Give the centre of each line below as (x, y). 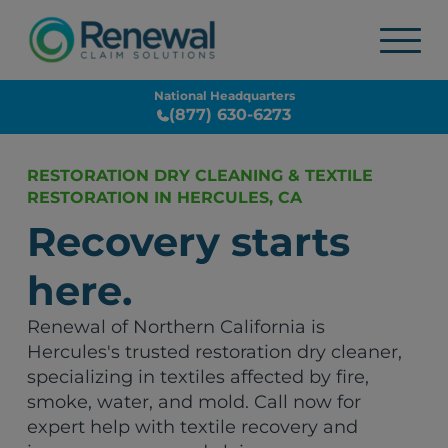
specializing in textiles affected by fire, (198, 377)
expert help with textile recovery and (193, 427)
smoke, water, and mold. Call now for (194, 402)
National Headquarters (224, 95)
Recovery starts (189, 241)
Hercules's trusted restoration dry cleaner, (215, 352)
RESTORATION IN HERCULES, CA (165, 197)
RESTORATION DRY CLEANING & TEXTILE (200, 175)
